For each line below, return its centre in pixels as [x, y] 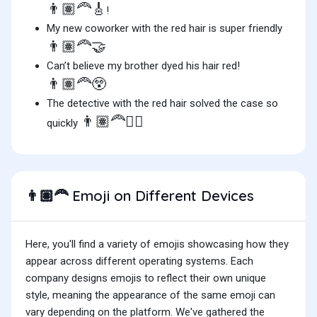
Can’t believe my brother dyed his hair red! [143, 66]
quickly [64, 123]
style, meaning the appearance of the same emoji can [150, 295]
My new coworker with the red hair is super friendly [165, 29]
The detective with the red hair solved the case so [162, 104]
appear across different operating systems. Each [139, 261]
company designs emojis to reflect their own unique [146, 278]
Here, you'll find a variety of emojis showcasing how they [157, 244]
